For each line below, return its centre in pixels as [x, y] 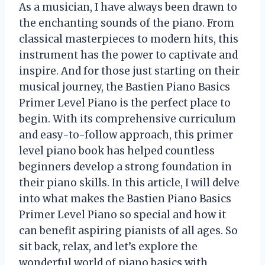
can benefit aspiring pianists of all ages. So [128, 230]
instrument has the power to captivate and [128, 55]
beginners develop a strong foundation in [125, 167]
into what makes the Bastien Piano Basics [125, 198]
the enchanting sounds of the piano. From [127, 23]
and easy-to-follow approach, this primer [126, 135]
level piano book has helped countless [117, 151]
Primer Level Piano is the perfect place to [125, 103]
